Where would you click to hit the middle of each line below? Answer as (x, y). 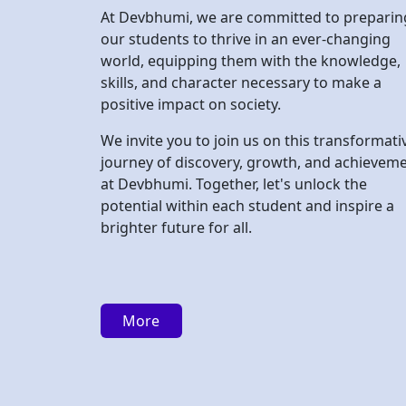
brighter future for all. (176, 123)
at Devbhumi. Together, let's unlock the (234, 79)
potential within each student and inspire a (247, 101)
